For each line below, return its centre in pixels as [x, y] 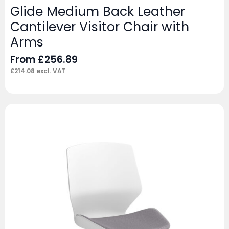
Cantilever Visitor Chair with [100, 27]
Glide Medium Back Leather [98, 12]
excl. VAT [50, 71]
